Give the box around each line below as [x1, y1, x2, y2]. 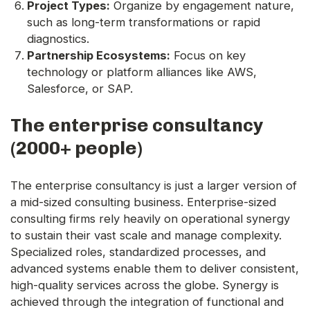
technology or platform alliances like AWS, [27, 65, 257, 80]
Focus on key [170, 48, 246, 63]
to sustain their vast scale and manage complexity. [10, 228, 282, 243]
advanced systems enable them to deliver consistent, [10, 262, 299, 276]
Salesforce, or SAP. [27, 82, 133, 96]
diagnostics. [27, 32, 89, 46]
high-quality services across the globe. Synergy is [10, 278, 279, 293]
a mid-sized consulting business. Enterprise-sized [10, 195, 276, 210]
